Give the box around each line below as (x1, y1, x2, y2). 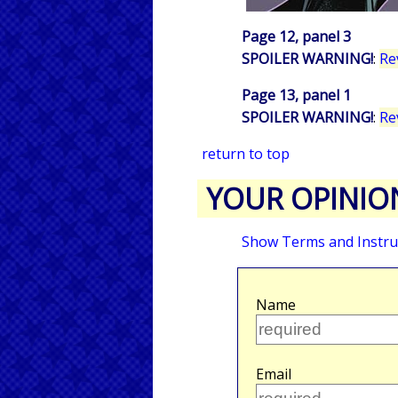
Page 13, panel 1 (242, 84, 351, 105)
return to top (202, 143, 290, 163)
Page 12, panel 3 (242, 26, 351, 46)
